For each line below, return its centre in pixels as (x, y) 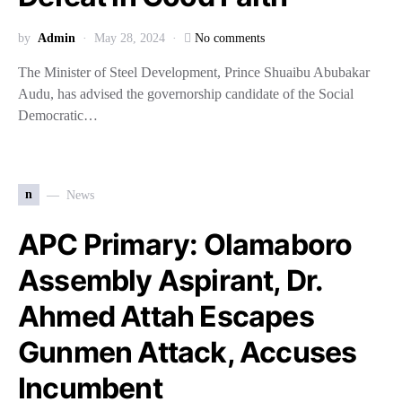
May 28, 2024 (130, 38)
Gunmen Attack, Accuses (188, 352)
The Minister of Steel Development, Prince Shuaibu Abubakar (194, 72)
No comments (230, 38)
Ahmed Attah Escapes (166, 316)
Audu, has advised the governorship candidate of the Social (186, 94)
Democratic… (58, 115)
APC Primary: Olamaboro (185, 245)
